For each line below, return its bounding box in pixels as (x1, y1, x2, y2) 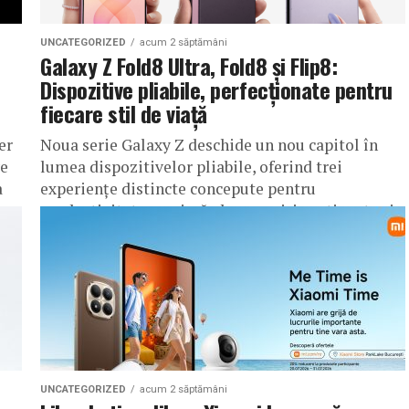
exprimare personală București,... (40, 222, 278, 243)
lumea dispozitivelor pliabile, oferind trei (40, 156, 342, 177)
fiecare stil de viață (40, 97, 207, 130)
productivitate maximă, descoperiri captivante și (40, 200, 394, 221)
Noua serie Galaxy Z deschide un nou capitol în (40, 134, 378, 155)
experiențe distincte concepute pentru (40, 178, 316, 199)
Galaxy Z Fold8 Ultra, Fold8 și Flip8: (40, 49, 338, 82)
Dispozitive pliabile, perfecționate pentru (40, 73, 393, 106)
